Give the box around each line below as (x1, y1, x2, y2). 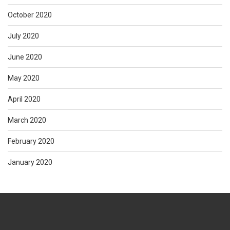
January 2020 (8, 158, 52, 166)
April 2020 (8, 94, 41, 103)
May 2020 (8, 73, 40, 82)
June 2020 (8, 52, 42, 61)
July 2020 (8, 31, 39, 40)
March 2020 (8, 116, 46, 124)
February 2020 (8, 137, 54, 145)
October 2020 (8, 10, 52, 19)
